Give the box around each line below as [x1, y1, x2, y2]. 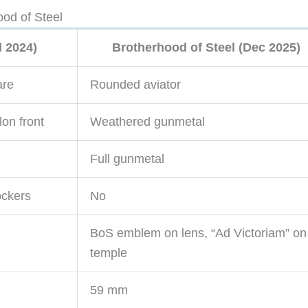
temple [90, 245, 127, 260]
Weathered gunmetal [90, 114, 205, 129]
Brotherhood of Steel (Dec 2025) [112, 40, 300, 54]
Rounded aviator [90, 77, 181, 91]
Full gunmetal [90, 151, 164, 166]
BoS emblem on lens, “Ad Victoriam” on [90, 225, 307, 240]
